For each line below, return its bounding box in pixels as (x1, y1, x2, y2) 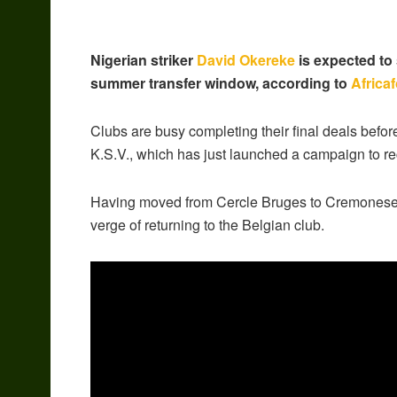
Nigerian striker (90, 50, 197, 71)
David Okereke (197, 50, 295, 71)
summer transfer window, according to (90, 73, 351, 94)
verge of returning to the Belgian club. (90, 214, 324, 236)
